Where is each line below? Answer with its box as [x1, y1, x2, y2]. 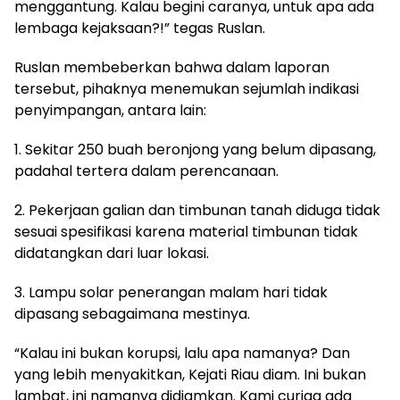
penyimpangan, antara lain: [14, 100, 206, 121]
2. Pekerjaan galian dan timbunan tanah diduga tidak [14, 200, 380, 221]
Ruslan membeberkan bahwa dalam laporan [14, 57, 329, 79]
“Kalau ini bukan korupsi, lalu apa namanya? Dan [14, 343, 350, 364]
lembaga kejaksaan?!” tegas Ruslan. [14, 18, 265, 39]
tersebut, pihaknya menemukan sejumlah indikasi [14, 79, 359, 100]
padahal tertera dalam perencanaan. [14, 161, 279, 182]
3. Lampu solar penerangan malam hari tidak [14, 282, 328, 304]
